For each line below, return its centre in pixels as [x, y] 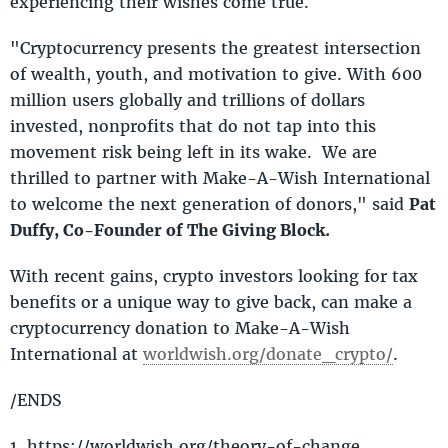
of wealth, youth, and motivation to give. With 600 [216, 73]
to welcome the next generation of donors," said [209, 203]
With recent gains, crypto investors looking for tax [214, 275]
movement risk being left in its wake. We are [193, 151]
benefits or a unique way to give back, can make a [211, 301]
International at [76, 353]
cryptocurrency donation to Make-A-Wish [180, 327]
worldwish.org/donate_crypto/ [268, 353]
